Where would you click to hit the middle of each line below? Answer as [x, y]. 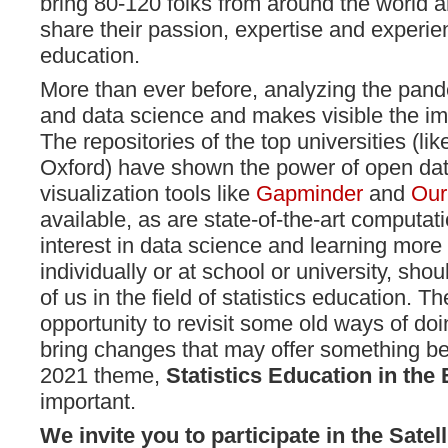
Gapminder [309, 193]
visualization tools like [148, 193]
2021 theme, [103, 375]
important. [88, 401]
